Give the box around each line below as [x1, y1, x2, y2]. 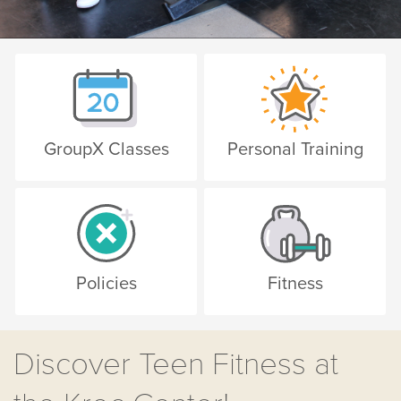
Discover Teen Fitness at [13, 345, 338, 383]
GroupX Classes [43, 138, 169, 160]
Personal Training [226, 138, 363, 160]
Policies [75, 272, 137, 294]
